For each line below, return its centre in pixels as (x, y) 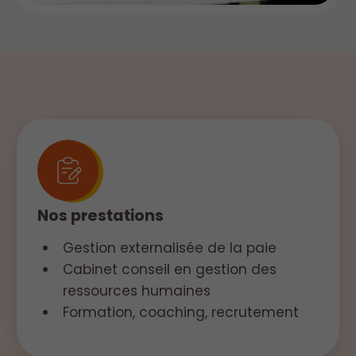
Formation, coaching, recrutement (180, 312)
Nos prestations (101, 215)
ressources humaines (136, 290)
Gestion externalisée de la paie (169, 248)
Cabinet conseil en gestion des (169, 269)
